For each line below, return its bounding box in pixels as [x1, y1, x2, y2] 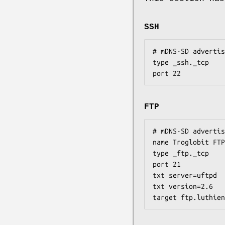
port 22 [153, 69, 181, 77]
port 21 [153, 160, 181, 168]
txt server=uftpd [153, 171, 217, 179]
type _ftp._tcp [153, 149, 209, 157]
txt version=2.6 [153, 182, 213, 190]
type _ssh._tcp [153, 58, 209, 66]
